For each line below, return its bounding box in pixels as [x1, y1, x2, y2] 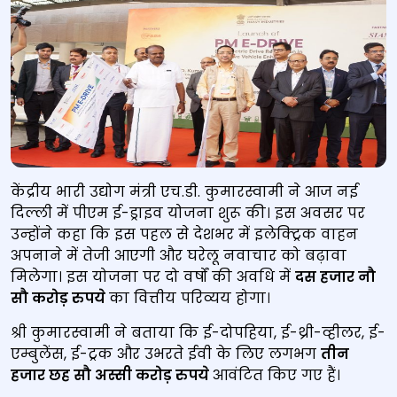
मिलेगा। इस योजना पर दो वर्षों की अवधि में [11, 267, 295, 287]
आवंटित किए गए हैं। [213, 365, 340, 385]
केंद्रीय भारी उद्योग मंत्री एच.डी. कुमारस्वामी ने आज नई [11, 182, 358, 202]
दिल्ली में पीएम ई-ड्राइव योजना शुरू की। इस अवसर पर [11, 203, 365, 223]
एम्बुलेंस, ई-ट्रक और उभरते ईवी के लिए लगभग [11, 344, 321, 364]
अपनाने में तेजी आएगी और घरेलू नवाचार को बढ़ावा [11, 245, 346, 266]
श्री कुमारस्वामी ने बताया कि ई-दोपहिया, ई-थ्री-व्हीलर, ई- [11, 323, 385, 343]
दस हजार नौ [295, 267, 376, 287]
